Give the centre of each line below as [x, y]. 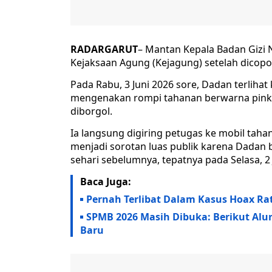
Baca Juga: [106, 182]
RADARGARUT [104, 49]
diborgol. [91, 111]
